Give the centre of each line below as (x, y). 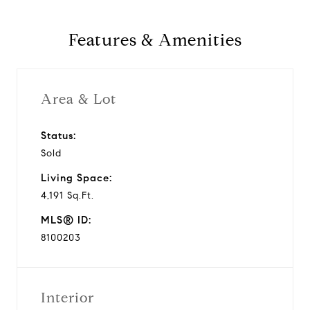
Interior (67, 298)
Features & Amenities (155, 40)
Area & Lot (79, 99)
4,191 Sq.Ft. (67, 195)
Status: (58, 135)
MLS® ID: (66, 220)
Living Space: (76, 177)
